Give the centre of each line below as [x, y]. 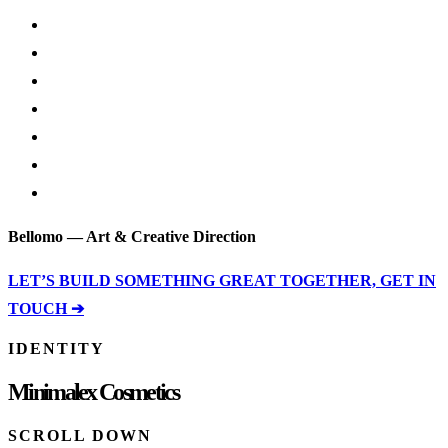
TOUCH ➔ [46, 308]
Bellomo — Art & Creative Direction [132, 236]
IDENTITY [56, 348]
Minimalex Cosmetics [93, 391]
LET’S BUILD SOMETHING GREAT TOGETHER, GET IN [222, 280]
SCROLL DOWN [80, 435]
